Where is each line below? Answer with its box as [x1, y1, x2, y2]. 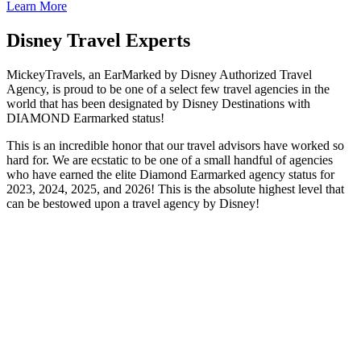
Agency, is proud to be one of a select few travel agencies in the [6, 81, 330, 96]
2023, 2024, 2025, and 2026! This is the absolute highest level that [6, 181, 344, 196]
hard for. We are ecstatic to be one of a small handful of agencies [6, 152, 333, 167]
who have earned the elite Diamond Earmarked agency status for [6, 167, 334, 181]
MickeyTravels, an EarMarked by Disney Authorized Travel [6, 67, 312, 81]
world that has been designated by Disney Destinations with [6, 96, 310, 110]
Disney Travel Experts [6, 29, 190, 51]
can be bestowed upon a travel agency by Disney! [6, 196, 259, 210]
